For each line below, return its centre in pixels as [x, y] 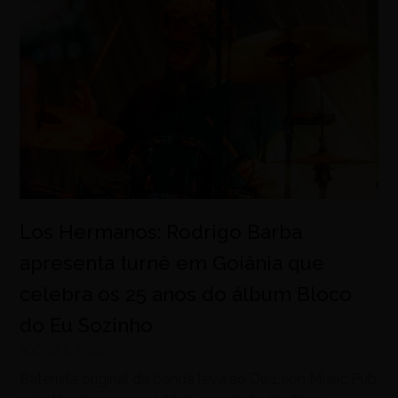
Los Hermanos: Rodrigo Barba [161, 232]
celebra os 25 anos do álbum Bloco [186, 294]
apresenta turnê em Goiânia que [172, 263]
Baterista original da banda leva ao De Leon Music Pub [199, 379]
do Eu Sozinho [87, 325]
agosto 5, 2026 [63, 349]
